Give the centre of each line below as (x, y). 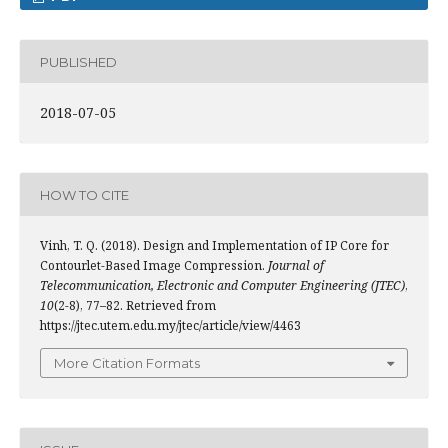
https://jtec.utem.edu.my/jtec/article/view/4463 (170, 325)
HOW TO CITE (84, 194)
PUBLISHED (78, 61)
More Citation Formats (127, 363)
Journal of (296, 265)
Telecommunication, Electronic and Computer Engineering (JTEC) (222, 285)
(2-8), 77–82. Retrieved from (135, 305)
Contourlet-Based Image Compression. (154, 265)
